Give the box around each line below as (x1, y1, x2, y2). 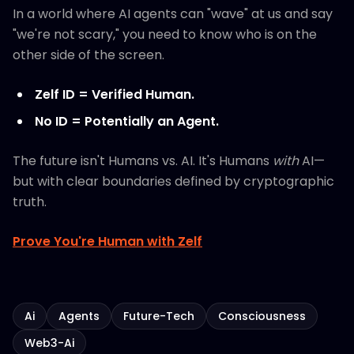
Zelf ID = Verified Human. (35, 85, 194, 104)
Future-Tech (123, 308, 194, 324)
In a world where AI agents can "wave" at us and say (13, 5, 333, 23)
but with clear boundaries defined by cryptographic (13, 172, 334, 190)
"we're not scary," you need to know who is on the (13, 25, 317, 43)
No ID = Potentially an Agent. (35, 112, 219, 130)
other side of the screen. (13, 46, 164, 64)
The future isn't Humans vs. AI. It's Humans (13, 152, 273, 170)
